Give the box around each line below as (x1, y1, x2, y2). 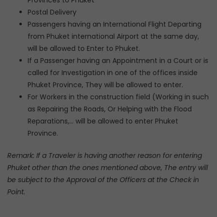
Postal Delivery (28, 7, 77, 17)
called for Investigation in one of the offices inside (28, 68, 198, 77)
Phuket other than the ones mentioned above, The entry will (7, 163, 208, 172)
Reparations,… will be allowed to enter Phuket (28, 116, 178, 126)
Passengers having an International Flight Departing (28, 19, 201, 29)
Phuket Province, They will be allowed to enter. (28, 80, 183, 90)
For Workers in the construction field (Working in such (28, 92, 209, 102)
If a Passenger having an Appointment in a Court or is (28, 56, 208, 65)
